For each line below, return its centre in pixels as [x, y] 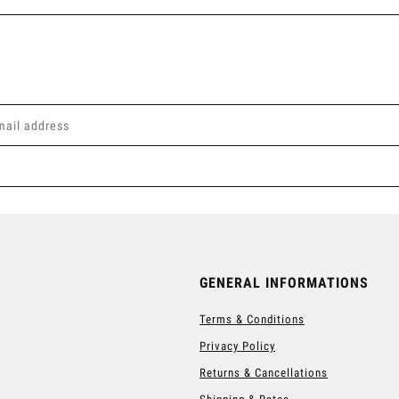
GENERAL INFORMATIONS [284, 282]
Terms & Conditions [252, 319]
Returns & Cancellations [264, 372]
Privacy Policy [237, 346]
